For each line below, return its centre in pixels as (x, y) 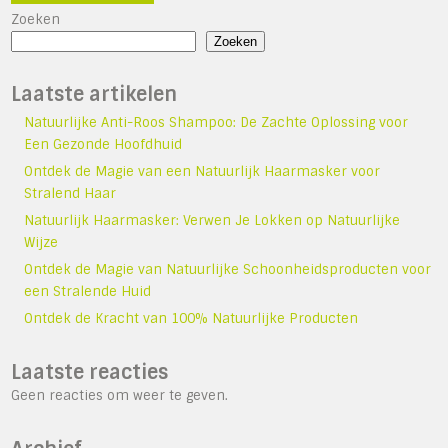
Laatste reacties (90, 372)
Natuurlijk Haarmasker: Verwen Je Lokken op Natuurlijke (212, 220)
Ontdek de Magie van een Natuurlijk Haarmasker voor (202, 171)
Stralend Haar (70, 193)
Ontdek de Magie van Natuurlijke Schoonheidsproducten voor (228, 269)
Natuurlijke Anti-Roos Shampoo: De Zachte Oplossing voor (216, 122)
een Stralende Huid (88, 291)
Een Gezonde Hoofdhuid (103, 144)
